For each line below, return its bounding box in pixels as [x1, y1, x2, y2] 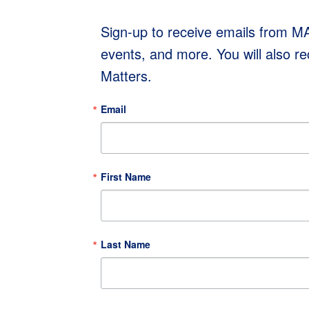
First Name [101, 170, 151, 183]
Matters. [101, 66, 152, 86]
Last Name [101, 237, 150, 251]
